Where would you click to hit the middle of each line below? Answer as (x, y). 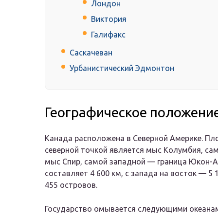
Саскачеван (91, 53)
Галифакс (108, 35)
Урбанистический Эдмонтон (122, 68)
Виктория (109, 19)
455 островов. (71, 185)
